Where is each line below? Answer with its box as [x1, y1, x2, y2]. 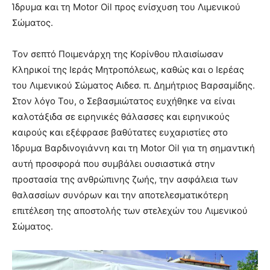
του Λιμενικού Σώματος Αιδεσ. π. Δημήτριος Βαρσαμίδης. [12, 79, 255, 91]
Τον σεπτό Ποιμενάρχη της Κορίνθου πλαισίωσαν [12, 48, 224, 60]
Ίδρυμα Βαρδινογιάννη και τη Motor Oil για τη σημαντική [12, 142, 255, 154]
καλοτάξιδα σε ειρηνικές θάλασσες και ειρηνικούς [12, 110, 230, 122]
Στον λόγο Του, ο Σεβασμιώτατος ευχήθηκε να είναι [12, 95, 235, 107]
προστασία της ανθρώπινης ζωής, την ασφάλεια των [12, 173, 238, 185]
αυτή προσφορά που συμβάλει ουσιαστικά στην [12, 157, 215, 169]
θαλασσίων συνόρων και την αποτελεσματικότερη [12, 189, 228, 201]
